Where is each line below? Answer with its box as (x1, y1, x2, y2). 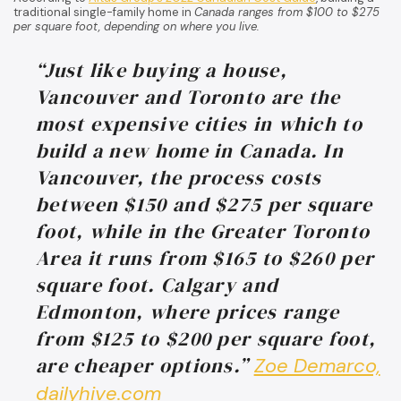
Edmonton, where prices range (36, 297, 340, 325)
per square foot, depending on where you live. (13, 18, 260, 34)
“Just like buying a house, (36, 55, 287, 83)
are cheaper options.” (36, 351, 254, 379)
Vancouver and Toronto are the (36, 82, 341, 110)
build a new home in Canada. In (36, 136, 344, 164)
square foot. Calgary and (36, 270, 279, 298)
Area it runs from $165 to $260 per (36, 243, 375, 271)
